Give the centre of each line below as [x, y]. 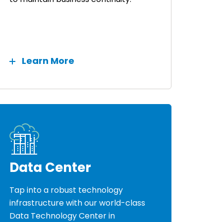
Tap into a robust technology [66, 190]
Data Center [50, 168]
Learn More [48, 60]
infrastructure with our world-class [77, 203]
